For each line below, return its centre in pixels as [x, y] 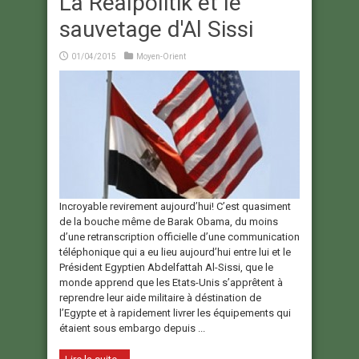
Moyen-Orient [161, 57]
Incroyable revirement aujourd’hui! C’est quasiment [175, 207]
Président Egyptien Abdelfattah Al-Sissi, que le [166, 268]
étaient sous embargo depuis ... [132, 329]
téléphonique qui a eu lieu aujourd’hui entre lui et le [175, 252]
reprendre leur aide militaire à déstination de [160, 298]
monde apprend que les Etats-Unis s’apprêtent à [171, 283]
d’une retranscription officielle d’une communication [179, 237]
